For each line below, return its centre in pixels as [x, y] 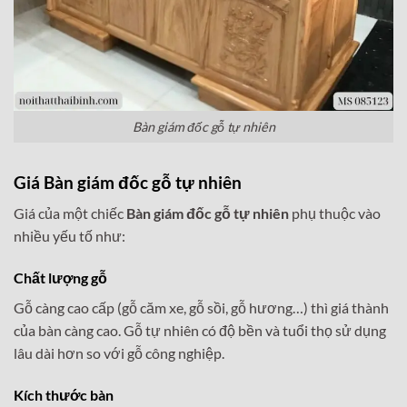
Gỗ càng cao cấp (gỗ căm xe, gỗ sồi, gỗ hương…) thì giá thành [201, 308]
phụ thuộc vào [335, 213]
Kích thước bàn [64, 394]
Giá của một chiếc [70, 213]
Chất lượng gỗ [60, 278]
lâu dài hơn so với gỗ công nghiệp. [119, 353]
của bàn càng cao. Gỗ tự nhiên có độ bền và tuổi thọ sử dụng [200, 331]
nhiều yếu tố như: [69, 236]
